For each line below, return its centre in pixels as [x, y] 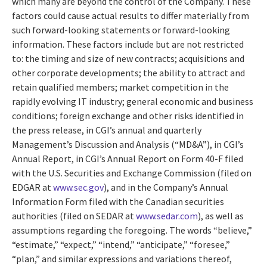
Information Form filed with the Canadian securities [118, 201]
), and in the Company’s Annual [166, 187]
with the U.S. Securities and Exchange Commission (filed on [132, 173]
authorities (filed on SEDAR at [74, 215]
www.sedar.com [167, 215]
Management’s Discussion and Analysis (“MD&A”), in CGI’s [128, 144]
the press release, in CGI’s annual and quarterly [107, 130]
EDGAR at [32, 187]
